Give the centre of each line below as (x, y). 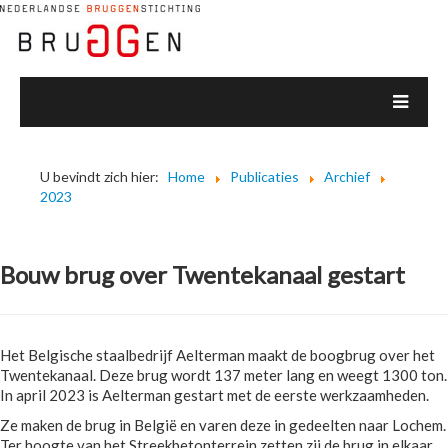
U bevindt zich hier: (102, 176)
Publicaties (264, 176)
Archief (347, 176)
